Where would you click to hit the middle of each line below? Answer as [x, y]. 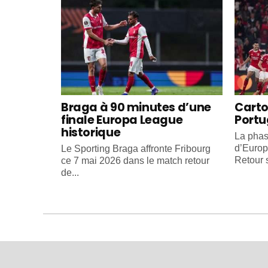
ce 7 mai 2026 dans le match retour [135, 160]
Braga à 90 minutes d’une [136, 107]
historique [91, 132]
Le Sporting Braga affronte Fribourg [136, 148]
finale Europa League [122, 120]
